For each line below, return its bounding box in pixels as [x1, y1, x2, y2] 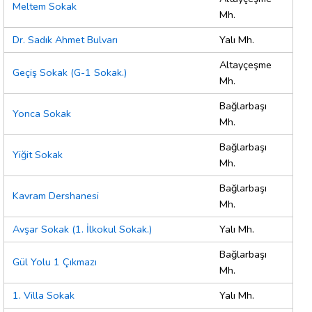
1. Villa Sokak [13, 288, 75, 303]
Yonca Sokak [13, 107, 71, 121]
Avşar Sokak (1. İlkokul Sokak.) [13, 222, 152, 237]
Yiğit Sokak [13, 148, 63, 162]
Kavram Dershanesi [13, 189, 99, 203]
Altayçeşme [219, 58, 272, 72]
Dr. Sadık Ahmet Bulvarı [13, 33, 118, 47]
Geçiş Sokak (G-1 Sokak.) [13, 65, 127, 80]
